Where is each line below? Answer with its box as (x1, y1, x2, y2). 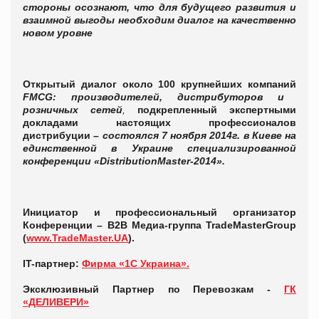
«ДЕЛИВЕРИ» (23, 296, 89, 308)
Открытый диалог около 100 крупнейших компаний (23, 78, 296, 90)
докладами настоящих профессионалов (23, 116, 296, 128)
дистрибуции (23, 129, 94, 141)
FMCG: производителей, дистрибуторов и (23, 90, 284, 103)
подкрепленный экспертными (137, 103, 296, 115)
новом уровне (23, 26, 93, 38)
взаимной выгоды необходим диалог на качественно (23, 14, 296, 26)
